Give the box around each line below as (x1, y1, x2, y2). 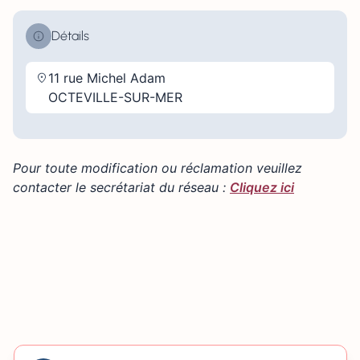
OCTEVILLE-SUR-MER (48, 89, 182, 106)
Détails (51, 28, 89, 44)
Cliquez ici (230, 179, 294, 196)
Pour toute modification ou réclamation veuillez (13, 160, 302, 177)
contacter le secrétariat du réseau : (13, 179, 230, 196)
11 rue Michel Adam (48, 70, 166, 87)
